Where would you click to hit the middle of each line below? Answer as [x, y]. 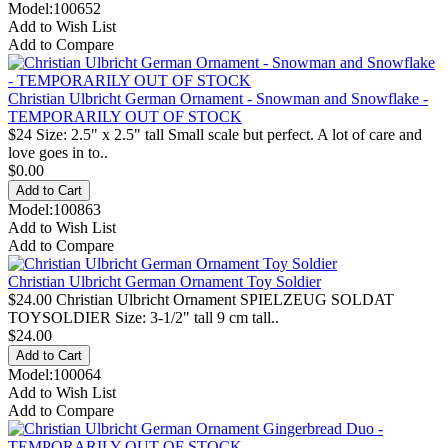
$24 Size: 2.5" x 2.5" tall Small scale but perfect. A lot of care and [215, 134]
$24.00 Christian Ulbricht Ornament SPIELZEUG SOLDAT [201, 299]
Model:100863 [54, 209]
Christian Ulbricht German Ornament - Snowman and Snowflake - [218, 98]
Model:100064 [54, 374]
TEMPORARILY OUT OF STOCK [125, 116]
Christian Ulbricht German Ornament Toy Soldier [164, 281]
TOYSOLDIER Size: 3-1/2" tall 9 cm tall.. [143, 317]
